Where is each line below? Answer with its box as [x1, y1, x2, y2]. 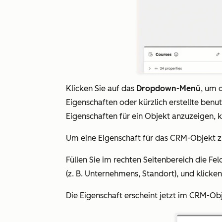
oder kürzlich [117, 98, 169, 107]
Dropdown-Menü [136, 84, 201, 93]
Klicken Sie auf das [66, 84, 136, 93]
